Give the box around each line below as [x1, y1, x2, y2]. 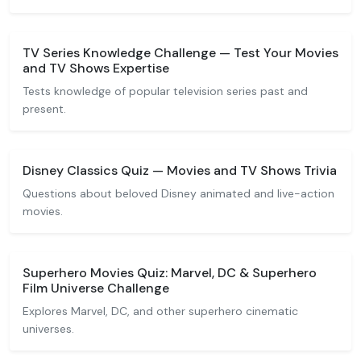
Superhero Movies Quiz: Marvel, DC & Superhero [23, 264, 317, 281]
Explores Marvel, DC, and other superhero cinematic [23, 304, 298, 318]
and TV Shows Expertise [23, 60, 169, 77]
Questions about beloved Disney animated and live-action [23, 186, 334, 201]
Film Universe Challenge [23, 280, 169, 297]
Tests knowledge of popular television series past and [23, 84, 308, 98]
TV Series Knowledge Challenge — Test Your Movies [23, 44, 338, 61]
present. [23, 102, 66, 116]
